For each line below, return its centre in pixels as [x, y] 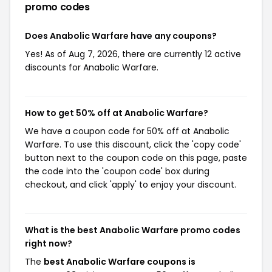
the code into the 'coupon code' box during [117, 171]
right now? [49, 243]
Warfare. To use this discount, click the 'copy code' [133, 144]
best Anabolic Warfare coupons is [120, 261]
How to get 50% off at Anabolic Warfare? [117, 113]
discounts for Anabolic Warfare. [92, 67]
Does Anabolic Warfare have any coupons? [121, 36]
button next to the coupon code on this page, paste [136, 158]
